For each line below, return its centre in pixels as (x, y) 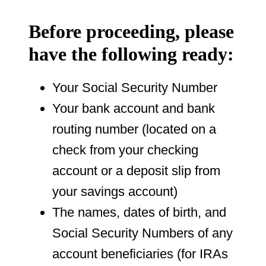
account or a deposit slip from (136, 170)
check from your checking (125, 150)
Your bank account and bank (134, 108)
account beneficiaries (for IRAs (140, 254)
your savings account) (115, 191)
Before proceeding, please (131, 31)
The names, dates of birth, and (139, 212)
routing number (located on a (134, 129)
